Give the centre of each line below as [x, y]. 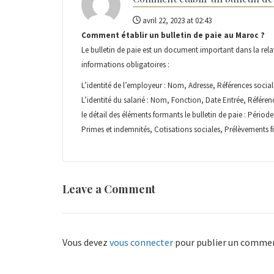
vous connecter [141, 242]
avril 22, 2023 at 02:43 [176, 20]
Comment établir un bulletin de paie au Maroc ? [173, 35]
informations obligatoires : [125, 64]
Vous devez [86, 242]
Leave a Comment [109, 189]
